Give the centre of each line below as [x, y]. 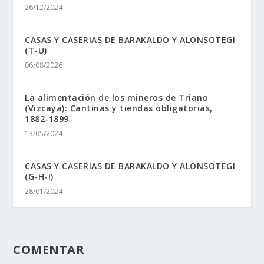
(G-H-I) [39, 176]
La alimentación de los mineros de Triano [117, 97]
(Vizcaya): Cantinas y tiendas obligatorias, [119, 108]
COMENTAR [49, 249]
